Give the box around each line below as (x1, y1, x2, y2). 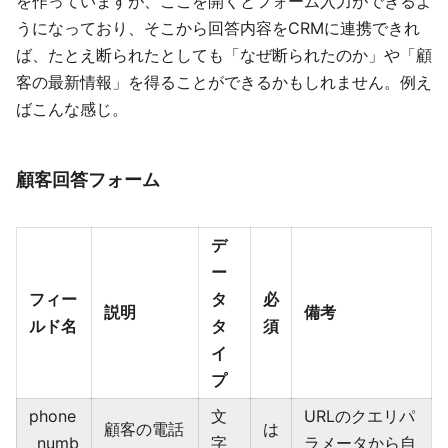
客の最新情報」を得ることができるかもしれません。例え (16, 72, 432, 93)
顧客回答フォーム (16, 168, 160, 191)
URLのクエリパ (304, 406, 415, 427)
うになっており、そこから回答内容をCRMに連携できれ (16, 18, 420, 39)
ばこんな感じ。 (16, 99, 128, 120)
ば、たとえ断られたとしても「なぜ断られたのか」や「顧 (16, 45, 432, 66)
